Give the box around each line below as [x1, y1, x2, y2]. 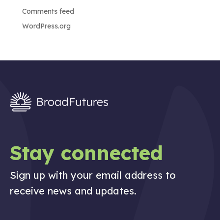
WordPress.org [22, 21, 71, 30]
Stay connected [10, 140, 163, 165]
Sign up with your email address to [10, 169, 176, 182]
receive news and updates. [10, 185, 137, 197]
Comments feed [22, 6, 74, 16]
